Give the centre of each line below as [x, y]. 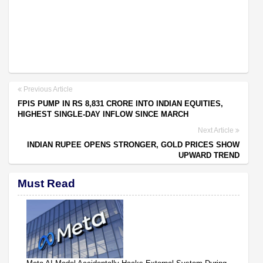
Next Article [217, 130]
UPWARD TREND [209, 155]
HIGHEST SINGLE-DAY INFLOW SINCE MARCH [103, 114]
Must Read [46, 183]
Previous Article [47, 89]
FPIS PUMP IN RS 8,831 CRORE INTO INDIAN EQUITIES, [120, 103]
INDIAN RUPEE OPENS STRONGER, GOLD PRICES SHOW [133, 144]
